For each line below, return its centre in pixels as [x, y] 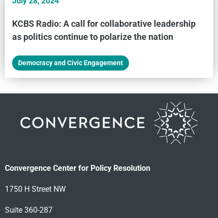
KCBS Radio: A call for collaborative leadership [104, 23]
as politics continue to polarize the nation [93, 36]
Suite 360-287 [29, 210]
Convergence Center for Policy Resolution [78, 168]
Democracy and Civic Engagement [71, 63]
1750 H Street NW [35, 189]
